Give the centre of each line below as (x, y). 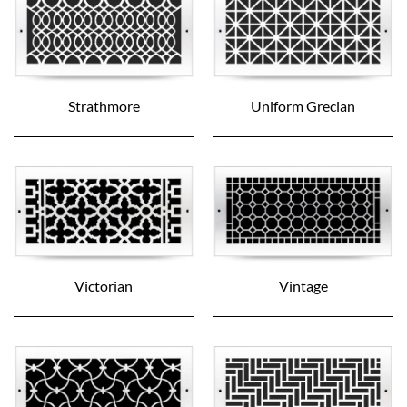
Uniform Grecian (303, 106)
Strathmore (104, 106)
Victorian (104, 285)
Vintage (303, 285)
